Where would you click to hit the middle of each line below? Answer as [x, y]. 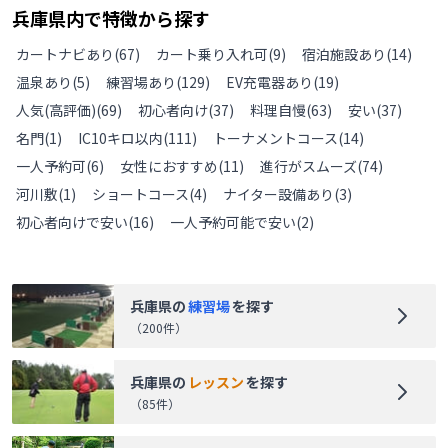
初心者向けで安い [72, 222]
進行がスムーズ [308, 166]
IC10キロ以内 [120, 138]
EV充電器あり [269, 82]
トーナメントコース [275, 138]
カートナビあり [65, 54]
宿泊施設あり [344, 54]
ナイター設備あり [278, 194]
